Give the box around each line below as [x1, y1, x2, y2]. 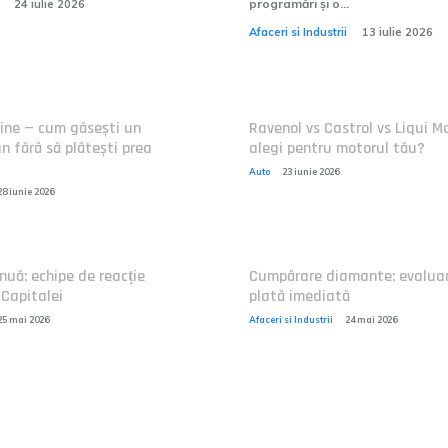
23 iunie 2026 [282, 166, 339, 177]
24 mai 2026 [345, 314, 397, 325]
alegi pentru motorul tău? [249, 138, 425, 159]
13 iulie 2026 [362, 25, 433, 39]
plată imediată [249, 286, 350, 307]
